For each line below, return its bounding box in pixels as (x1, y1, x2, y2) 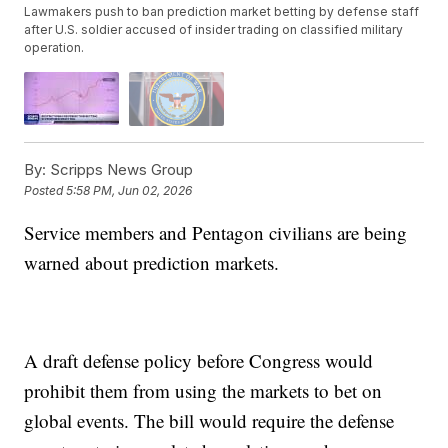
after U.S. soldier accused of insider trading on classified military (24, 22, 404, 38)
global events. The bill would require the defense (24, 407, 395, 433)
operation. (24, 40, 85, 56)
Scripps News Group (46, 159, 194, 179)
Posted (24, 183, 67, 199)
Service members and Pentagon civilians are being (24, 219, 408, 245)
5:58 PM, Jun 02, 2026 (66, 183, 193, 199)
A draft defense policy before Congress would (24, 347, 374, 373)
